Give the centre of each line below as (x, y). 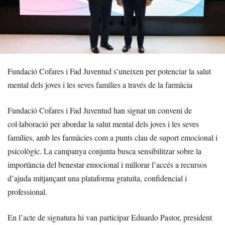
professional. (27, 192)
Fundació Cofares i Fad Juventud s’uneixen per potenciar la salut (109, 71)
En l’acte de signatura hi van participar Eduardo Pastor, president (110, 217)
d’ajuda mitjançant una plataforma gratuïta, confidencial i (97, 178)
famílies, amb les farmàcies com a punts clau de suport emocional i (113, 138)
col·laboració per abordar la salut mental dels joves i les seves (103, 124)
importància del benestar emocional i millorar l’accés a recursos (107, 165)
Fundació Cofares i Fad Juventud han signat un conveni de (100, 110)
